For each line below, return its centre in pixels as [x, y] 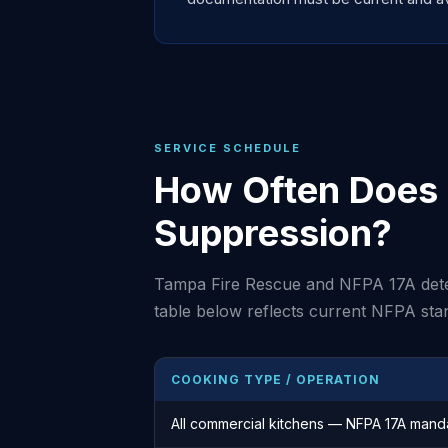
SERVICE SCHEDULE [227, 148]
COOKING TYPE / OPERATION [275, 379]
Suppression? [273, 233]
